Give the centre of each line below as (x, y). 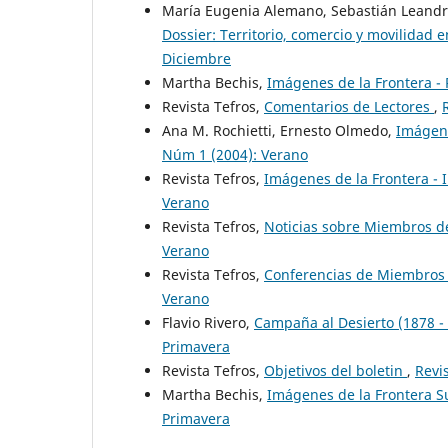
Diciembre (196, 58)
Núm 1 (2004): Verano (235, 154)
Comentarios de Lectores (349, 106)
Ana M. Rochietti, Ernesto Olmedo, (279, 130)
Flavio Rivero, (208, 322)
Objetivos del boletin (335, 370)
